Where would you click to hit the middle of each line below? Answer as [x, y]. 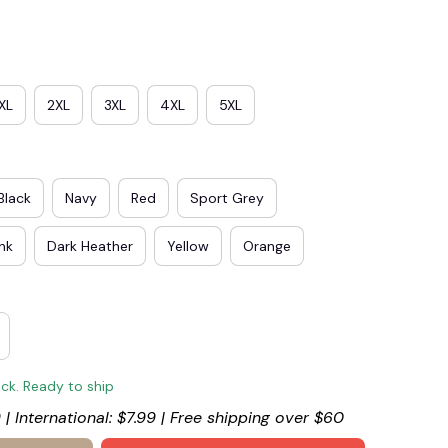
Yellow [188, 245]
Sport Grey [227, 197]
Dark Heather [90, 245]
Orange [267, 245]
